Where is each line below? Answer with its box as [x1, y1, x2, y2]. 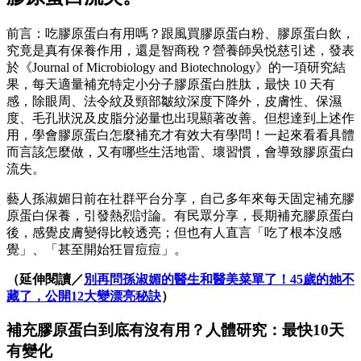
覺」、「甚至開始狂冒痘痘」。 [6, 242, 187, 256]
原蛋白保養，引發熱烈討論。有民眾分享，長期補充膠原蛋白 [6, 208, 355, 222]
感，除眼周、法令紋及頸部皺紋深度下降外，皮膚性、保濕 [6, 93, 342, 108]
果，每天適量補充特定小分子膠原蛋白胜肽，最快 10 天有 [6, 77, 335, 91]
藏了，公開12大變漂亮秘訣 [6, 288, 161, 303]
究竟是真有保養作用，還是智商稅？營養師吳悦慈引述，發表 [6, 43, 355, 57]
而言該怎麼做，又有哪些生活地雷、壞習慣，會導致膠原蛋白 [6, 144, 355, 159]
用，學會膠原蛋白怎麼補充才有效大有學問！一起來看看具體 [6, 127, 355, 142]
